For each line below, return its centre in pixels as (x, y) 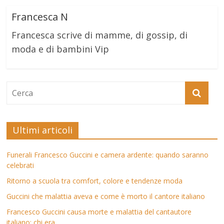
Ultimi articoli (43, 130)
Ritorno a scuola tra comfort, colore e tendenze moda (95, 181)
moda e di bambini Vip (60, 49)
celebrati (20, 165)
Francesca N (40, 17)
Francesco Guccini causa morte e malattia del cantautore (99, 212)
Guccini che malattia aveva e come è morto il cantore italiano (106, 196)
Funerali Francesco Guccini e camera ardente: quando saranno (108, 155)
